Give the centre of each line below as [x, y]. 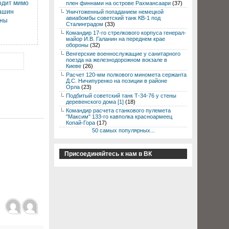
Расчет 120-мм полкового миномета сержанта [126, 75]
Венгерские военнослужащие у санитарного [123, 54]
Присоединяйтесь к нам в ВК [108, 154]
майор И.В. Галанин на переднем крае [116, 39]
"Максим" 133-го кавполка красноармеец [119, 117]
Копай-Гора [81, 123]
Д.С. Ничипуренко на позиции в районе [117, 81]
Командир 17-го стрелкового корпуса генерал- [126, 33]
